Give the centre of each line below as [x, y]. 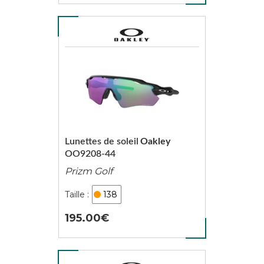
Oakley [155, 141]
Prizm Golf [88, 171]
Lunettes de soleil [101, 141]
